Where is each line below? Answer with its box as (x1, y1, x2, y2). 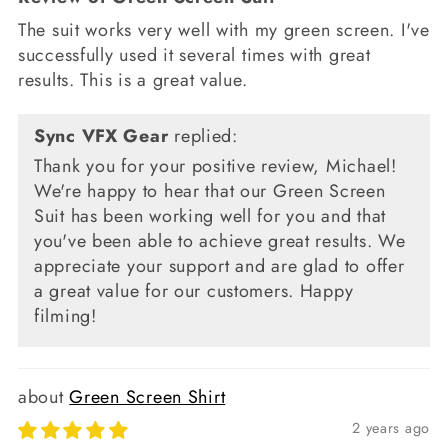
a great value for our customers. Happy (34, 277, 354, 304)
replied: (168, 122, 238, 149)
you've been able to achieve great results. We (34, 227, 406, 254)
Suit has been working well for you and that (34, 202, 386, 229)
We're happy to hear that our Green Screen (34, 177, 386, 204)
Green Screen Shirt (69, 383, 226, 410)
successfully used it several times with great (18, 41, 371, 68)
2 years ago (352, 417, 430, 438)
